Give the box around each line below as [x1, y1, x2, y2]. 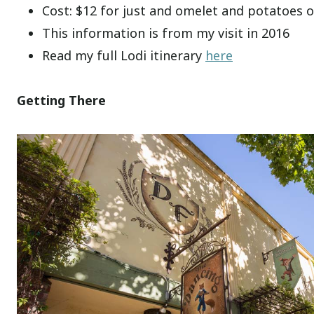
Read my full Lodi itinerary [42, 46, 205, 64]
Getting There [17, 91, 106, 109]
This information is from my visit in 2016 [42, 24, 289, 41]
